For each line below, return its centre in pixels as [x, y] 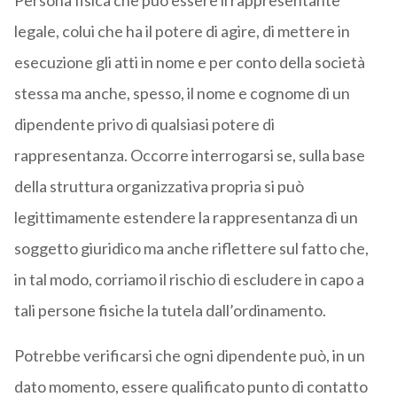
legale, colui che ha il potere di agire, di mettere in [182, 31]
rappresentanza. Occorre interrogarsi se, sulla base [189, 156]
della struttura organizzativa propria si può [159, 187]
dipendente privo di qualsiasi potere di [144, 125]
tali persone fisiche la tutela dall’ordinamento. [170, 311]
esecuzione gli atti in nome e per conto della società [189, 62]
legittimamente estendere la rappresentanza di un [186, 218]
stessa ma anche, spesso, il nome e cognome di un [182, 93]
